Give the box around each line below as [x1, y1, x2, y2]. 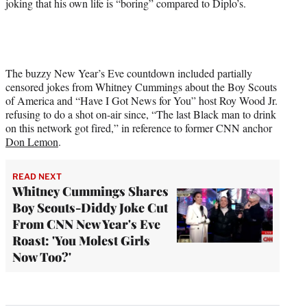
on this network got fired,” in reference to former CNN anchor [5, 120, 272, 135]
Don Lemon [5, 134, 58, 149]
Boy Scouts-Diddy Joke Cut [12, 199, 168, 216]
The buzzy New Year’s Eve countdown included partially [5, 65, 252, 80]
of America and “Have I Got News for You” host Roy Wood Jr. [5, 93, 278, 108]
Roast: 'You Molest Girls [12, 232, 150, 249]
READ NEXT [12, 171, 62, 182]
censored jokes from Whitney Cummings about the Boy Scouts [5, 79, 277, 94]
